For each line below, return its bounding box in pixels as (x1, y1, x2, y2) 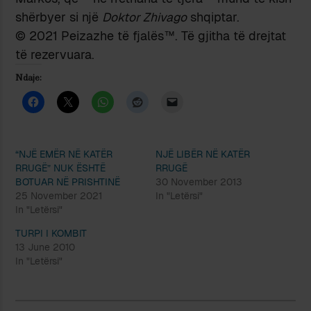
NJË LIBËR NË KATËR (155, 147, 250, 160)
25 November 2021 (15, 189, 103, 202)
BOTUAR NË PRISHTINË (15, 175, 121, 188)
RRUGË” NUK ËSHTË (15, 161, 106, 174)
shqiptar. (187, 8, 240, 25)
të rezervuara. (15, 46, 95, 62)
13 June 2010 (15, 240, 76, 253)
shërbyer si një (15, 8, 103, 25)
